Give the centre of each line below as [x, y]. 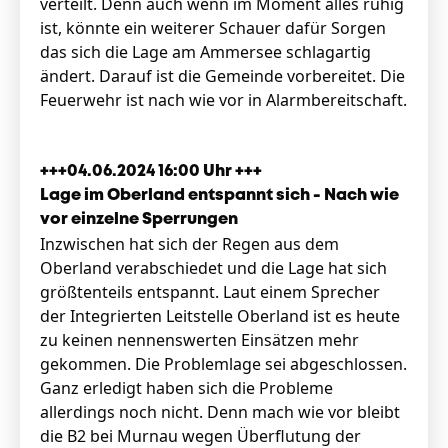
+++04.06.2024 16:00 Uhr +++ [152, 171]
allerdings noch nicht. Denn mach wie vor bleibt [220, 412]
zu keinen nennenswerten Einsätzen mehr [199, 340]
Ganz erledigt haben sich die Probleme [186, 388]
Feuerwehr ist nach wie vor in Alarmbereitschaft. [223, 100]
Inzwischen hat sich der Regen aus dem [189, 244]
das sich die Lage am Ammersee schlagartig [205, 52]
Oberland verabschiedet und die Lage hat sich [213, 268]
